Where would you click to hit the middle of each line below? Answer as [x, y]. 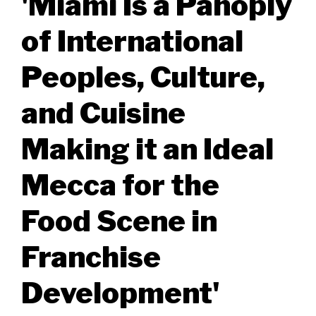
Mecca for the [120, 184]
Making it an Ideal [147, 148]
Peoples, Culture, [143, 77]
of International [132, 41]
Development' [120, 292]
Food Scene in [119, 220]
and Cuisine [103, 113]
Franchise [91, 256]
